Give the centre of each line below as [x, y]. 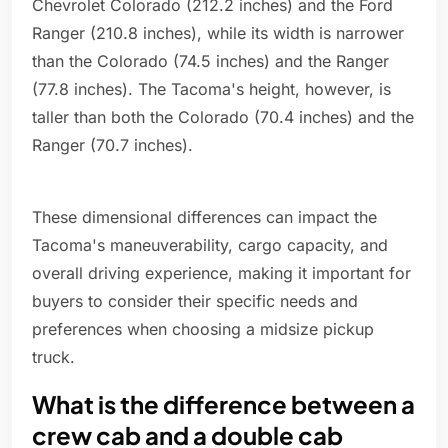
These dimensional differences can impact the [204, 217]
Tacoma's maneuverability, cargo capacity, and [210, 245]
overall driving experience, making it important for [221, 273]
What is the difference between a [223, 404]
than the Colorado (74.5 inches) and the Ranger [210, 61]
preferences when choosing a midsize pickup [203, 329]
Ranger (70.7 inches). [112, 145]
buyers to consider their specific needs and [195, 301]
